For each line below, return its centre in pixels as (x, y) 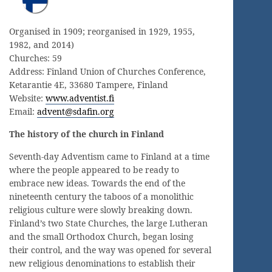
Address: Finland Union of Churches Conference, (107, 71)
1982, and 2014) (42, 44)
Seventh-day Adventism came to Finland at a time (109, 156)
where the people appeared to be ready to (94, 169)
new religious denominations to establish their (102, 263)
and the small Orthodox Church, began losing (101, 236)
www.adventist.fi (80, 98)
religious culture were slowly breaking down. (101, 209)
